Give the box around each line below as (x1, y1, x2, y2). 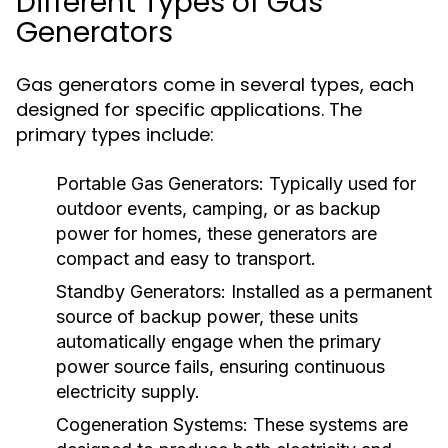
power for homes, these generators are (56, 223, 377, 244)
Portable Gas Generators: (56, 173, 264, 194)
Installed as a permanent (226, 281, 432, 302)
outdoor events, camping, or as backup (56, 198, 381, 219)
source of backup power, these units (56, 306, 358, 327)
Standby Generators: (56, 281, 226, 302)
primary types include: (16, 122, 214, 147)
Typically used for (264, 173, 416, 194)
